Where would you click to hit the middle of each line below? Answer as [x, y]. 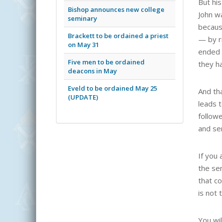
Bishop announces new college [116, 9]
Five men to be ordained [106, 62]
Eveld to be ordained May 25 [112, 88]
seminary [83, 18]
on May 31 [83, 44]
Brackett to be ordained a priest [118, 35]
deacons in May [92, 71]
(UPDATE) [83, 97]
